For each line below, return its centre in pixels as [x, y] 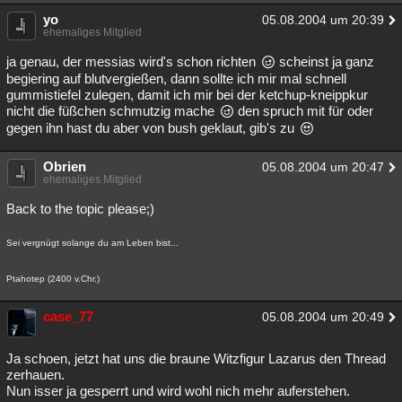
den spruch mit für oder [303, 111]
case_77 [68, 316]
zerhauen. [35, 375]
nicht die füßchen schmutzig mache [112, 111]
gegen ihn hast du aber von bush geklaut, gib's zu [152, 128]
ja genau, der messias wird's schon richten [133, 61]
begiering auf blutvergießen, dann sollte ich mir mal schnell [176, 79]
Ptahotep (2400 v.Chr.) [53, 279]
